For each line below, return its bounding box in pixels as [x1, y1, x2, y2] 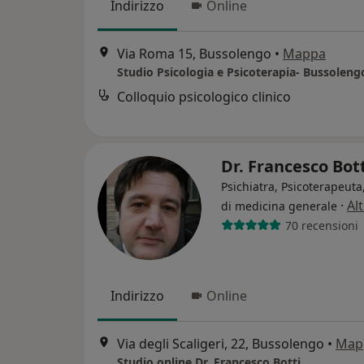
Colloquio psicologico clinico [117, 88, 291, 106]
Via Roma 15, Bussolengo [117, 45, 271, 63]
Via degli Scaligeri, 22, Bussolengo [117, 335, 324, 353]
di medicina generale [221, 198, 337, 214]
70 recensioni [284, 217, 358, 233]
